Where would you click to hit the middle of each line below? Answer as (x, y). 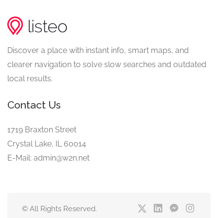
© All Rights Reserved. (59, 209)
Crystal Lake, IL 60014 (47, 144)
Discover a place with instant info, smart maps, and (98, 51)
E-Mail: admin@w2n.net (48, 158)
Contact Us (34, 105)
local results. (30, 79)
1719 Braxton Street (42, 130)
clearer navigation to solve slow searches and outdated (107, 65)
